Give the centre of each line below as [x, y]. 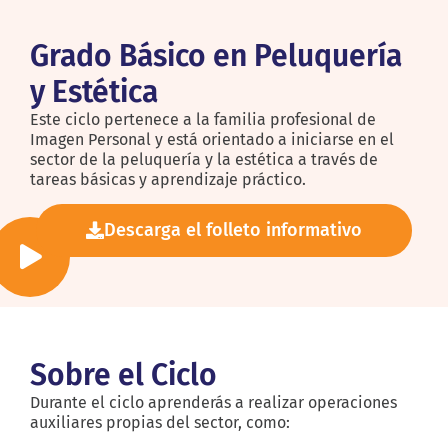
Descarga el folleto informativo [233, 229]
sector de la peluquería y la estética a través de [204, 159]
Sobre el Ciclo [123, 374]
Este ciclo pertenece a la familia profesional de [203, 119]
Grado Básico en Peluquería [216, 55]
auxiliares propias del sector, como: [160, 422]
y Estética [94, 91]
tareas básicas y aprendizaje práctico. [168, 179]
